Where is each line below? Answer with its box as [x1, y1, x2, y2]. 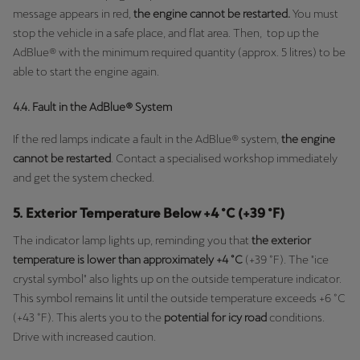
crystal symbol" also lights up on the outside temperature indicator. [13, 272, 342, 285]
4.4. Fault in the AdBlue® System [13, 100, 172, 113]
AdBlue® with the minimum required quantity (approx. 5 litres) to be [13, 45, 346, 59]
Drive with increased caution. [13, 329, 156, 343]
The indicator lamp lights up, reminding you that [13, 233, 252, 247]
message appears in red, [13, 6, 133, 20]
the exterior [252, 233, 311, 247]
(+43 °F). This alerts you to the [13, 310, 164, 324]
